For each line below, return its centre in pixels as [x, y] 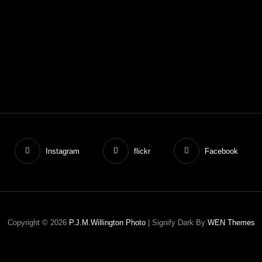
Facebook [221, 151]
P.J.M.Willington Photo [107, 223]
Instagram [63, 151]
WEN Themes [231, 223]
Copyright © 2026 [38, 223]
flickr [142, 151]
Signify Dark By [180, 223]
